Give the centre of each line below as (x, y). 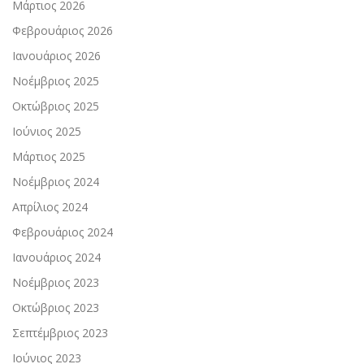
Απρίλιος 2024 (50, 207)
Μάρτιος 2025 (49, 157)
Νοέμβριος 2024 (56, 182)
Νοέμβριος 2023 (56, 283)
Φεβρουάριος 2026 (63, 31)
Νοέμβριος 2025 (56, 81)
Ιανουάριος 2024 (56, 258)
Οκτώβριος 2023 (56, 308)
